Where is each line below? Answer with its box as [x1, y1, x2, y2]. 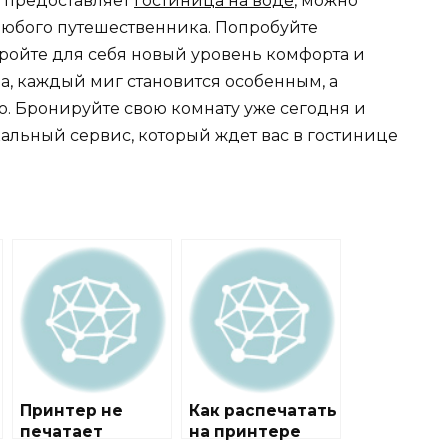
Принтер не [20, 401, 123, 421]
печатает [20, 422, 103, 442]
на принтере [189, 422, 301, 442]
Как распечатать [189, 401, 337, 421]
